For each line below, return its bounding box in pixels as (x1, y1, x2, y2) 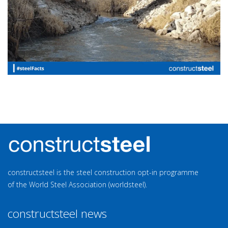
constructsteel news (8, 206, 107, 221)
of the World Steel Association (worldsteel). (8, 180, 147, 189)
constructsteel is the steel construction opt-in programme (8, 167, 198, 177)
